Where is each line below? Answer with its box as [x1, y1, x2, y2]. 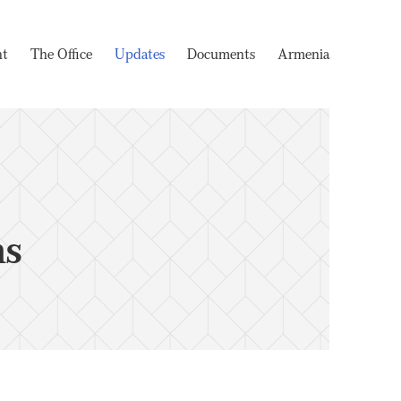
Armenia [277, 44, 329, 64]
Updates [115, 44, 165, 64]
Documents [187, 44, 255, 64]
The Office [30, 44, 92, 64]
